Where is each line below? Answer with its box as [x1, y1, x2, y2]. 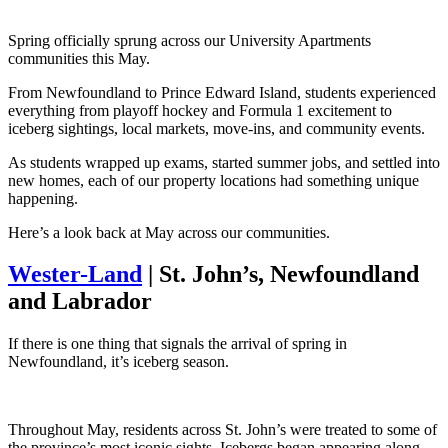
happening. [8, 189, 78, 207]
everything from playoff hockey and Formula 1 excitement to [8, 101, 392, 119]
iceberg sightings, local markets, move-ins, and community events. [8, 119, 425, 137]
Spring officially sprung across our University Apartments [8, 31, 371, 49]
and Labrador [8, 288, 152, 315]
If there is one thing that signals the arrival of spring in [8, 335, 347, 353]
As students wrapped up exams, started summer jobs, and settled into [8, 153, 440, 171]
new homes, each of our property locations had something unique [8, 171, 419, 189]
